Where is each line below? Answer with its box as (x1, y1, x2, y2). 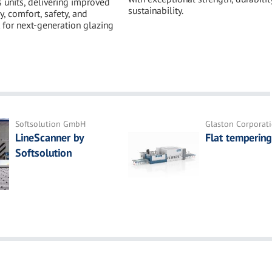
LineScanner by (15, 131, 83, 145)
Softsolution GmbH (15, 118, 86, 130)
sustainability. (127, 4, 183, 17)
